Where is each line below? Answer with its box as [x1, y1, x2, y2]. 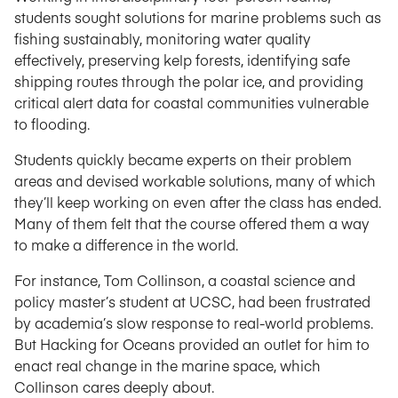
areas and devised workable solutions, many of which [14, 171, 376, 190]
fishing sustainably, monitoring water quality [14, 28, 311, 48]
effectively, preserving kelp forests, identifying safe [14, 50, 350, 69]
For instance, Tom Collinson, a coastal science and [14, 270, 355, 290]
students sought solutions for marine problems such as [14, 7, 381, 27]
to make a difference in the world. [14, 235, 238, 254]
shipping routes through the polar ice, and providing [14, 71, 363, 91]
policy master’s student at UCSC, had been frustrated [14, 291, 370, 311]
